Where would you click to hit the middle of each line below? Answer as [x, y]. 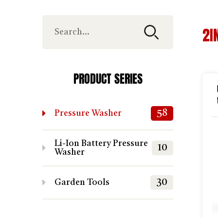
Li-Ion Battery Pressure [101, 144]
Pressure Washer [88, 113]
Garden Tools [82, 182]
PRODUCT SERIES [108, 79]
